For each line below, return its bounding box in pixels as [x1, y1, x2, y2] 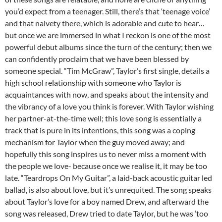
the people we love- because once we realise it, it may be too [5, 161, 207, 171]
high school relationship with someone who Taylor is [5, 78, 181, 88]
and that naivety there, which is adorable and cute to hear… [5, 18, 205, 28]
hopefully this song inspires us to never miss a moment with [5, 149, 206, 159]
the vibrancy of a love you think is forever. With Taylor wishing [5, 102, 214, 111]
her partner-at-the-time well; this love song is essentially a [5, 113, 202, 123]
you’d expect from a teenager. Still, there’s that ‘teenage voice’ [5, 6, 210, 16]
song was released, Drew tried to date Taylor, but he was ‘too [5, 209, 208, 219]
